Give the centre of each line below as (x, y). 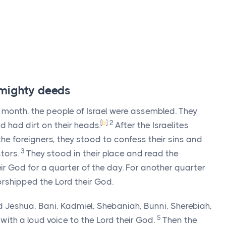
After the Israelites (152, 125)
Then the (180, 220)
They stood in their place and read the (102, 153)
